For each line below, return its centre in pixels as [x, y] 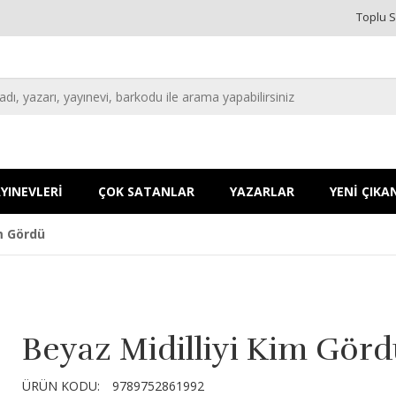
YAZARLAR [262, 191]
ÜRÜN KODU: [61, 386]
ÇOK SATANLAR [146, 191]
